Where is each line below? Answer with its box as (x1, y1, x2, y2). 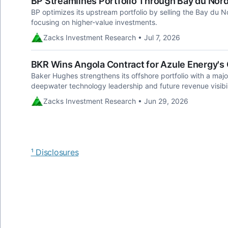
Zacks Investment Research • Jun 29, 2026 (43, 97, 188, 105)
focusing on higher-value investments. (31, 18, 157, 26)
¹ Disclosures (31, 147, 79, 157)
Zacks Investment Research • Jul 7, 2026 (43, 33, 180, 42)
